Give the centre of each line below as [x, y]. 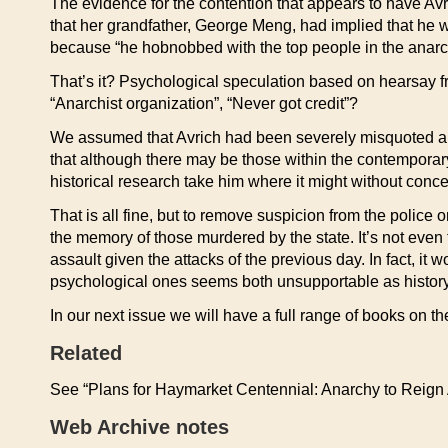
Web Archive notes [139, 427]
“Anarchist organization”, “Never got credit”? [204, 103]
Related [86, 353]
